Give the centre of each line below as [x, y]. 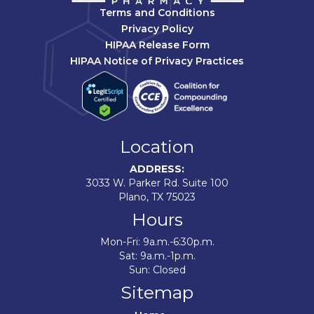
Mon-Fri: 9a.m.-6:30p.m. [157, 242]
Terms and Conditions [157, 13]
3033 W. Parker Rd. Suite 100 [157, 183]
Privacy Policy [157, 29]
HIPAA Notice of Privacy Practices [157, 61]
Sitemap [157, 293]
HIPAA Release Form [157, 45]
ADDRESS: [157, 169]
